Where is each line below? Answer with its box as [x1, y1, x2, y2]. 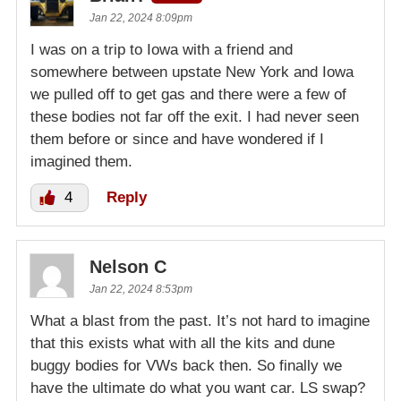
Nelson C [90, 257, 166, 277]
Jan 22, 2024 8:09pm [90, 12, 192, 25]
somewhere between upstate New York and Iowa [30, 64, 354, 81]
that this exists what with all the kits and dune [30, 335, 335, 353]
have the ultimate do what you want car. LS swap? [30, 380, 365, 397]
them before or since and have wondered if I [30, 131, 324, 149]
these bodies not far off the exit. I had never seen [30, 108, 359, 126]
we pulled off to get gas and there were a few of [30, 86, 346, 104]
